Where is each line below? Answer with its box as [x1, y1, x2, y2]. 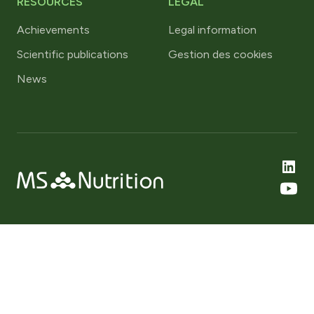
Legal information [168, 23, 257, 37]
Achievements [17, 23, 90, 37]
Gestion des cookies [168, 48, 273, 62]
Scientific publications [17, 48, 128, 62]
